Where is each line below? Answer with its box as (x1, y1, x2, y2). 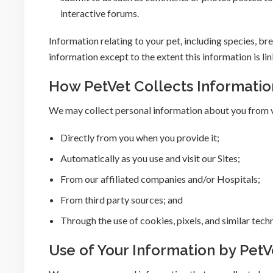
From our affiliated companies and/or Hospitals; (60, 173, 261, 185)
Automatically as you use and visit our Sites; (60, 152, 241, 165)
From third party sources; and (60, 194, 183, 206)
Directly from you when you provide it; (60, 132, 220, 144)
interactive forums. (60, 7, 140, 19)
